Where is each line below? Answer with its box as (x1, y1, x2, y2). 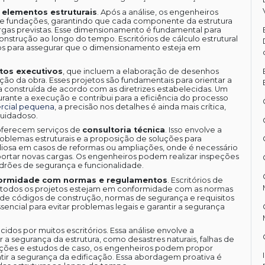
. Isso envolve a (164, 125, 222, 135)
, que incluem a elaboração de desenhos (62, 66, 219, 76)
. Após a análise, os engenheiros (96, 8, 218, 17)
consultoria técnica (82, 125, 165, 135)
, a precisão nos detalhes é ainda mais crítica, (54, 102, 226, 111)
